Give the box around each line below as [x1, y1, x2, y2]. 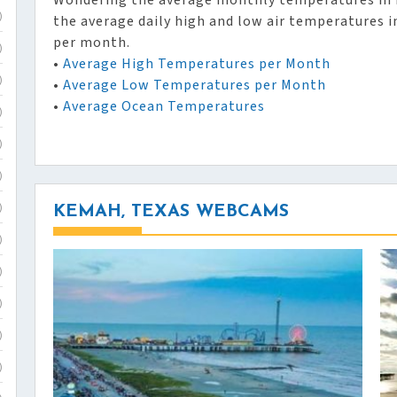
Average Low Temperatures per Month [63, 75, 326, 96]
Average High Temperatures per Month [63, 54, 331, 74]
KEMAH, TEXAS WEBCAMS [53, 203, 289, 222]
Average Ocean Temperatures [63, 97, 265, 117]
